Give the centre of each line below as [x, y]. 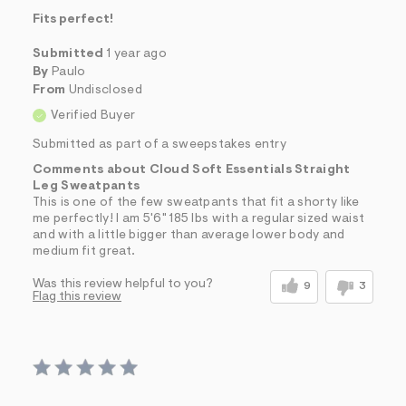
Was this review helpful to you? [123, 285]
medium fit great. [84, 252]
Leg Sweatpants [87, 187]
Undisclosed [105, 91]
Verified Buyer [93, 116]
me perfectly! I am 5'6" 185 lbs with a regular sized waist [199, 220]
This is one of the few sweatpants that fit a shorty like [196, 203]
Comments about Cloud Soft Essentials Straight [192, 171]
